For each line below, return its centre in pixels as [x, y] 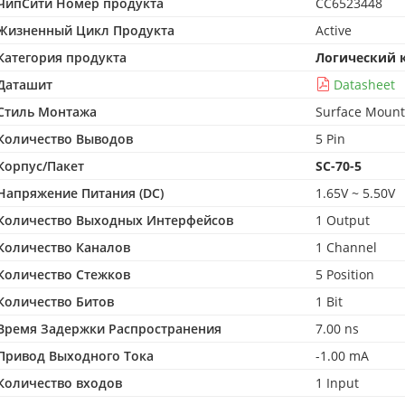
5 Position [345, 274]
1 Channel [346, 247]
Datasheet [364, 85]
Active [334, 30]
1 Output [343, 220]
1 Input [337, 383]
